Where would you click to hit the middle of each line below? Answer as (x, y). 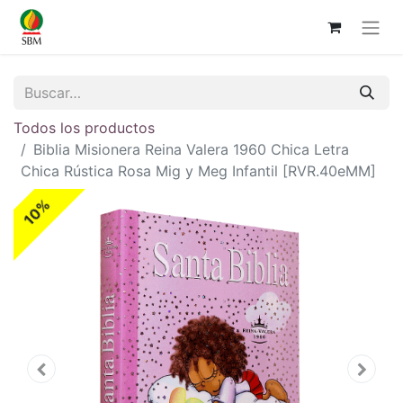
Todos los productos (84, 127)
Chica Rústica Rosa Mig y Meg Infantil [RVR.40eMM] (198, 170)
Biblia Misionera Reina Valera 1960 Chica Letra (191, 149)
